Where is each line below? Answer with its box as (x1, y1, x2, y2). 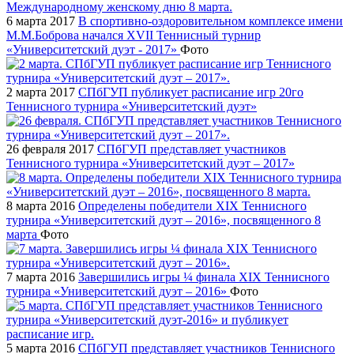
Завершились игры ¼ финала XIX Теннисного (78, 269, 330, 284)
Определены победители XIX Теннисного (78, 198, 307, 213)
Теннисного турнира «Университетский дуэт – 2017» (6, 156, 295, 170)
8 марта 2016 (6, 198, 75, 213)
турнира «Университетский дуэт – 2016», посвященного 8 (6, 213, 321, 227)
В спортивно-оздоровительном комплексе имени (78, 13, 343, 28)
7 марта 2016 (6, 269, 75, 284)
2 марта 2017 (6, 85, 75, 99)
